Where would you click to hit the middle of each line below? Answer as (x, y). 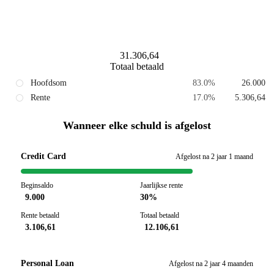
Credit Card (43, 156)
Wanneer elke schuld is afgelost (137, 125)
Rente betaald (40, 215)
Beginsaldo (37, 185)
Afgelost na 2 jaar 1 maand (214, 156)
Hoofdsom (49, 83)
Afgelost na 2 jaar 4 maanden (211, 263)
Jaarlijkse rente (161, 185)
